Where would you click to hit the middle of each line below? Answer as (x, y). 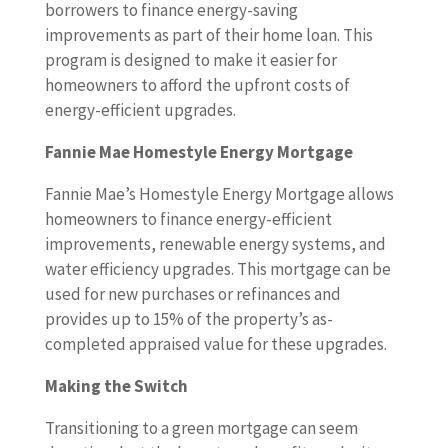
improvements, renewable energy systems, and (215, 244)
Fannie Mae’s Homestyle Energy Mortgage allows (219, 194)
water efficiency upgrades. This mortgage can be (217, 269)
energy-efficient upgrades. (140, 110)
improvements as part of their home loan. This (208, 35)
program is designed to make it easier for (190, 60)
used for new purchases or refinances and (192, 294)
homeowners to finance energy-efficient (188, 219)
